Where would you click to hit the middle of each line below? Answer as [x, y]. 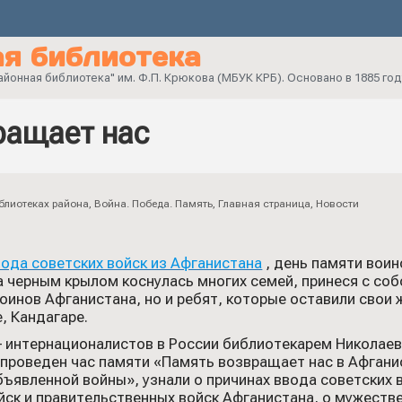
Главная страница [264, 204]
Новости [337, 204]
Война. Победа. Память [153, 204]
